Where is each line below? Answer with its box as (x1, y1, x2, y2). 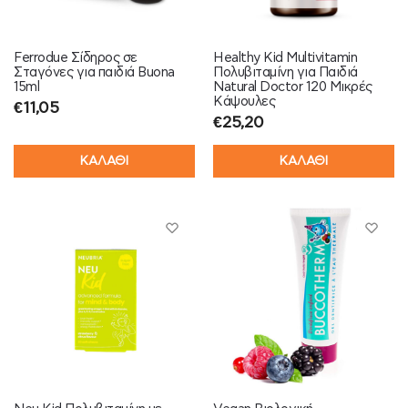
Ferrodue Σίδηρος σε (14, 50, 138, 65)
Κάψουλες (213, 94, 275, 108)
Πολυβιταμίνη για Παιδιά (213, 65, 358, 79)
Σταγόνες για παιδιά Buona (14, 65, 175, 79)
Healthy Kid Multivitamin (213, 50, 357, 65)
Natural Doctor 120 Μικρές (213, 79, 372, 94)
